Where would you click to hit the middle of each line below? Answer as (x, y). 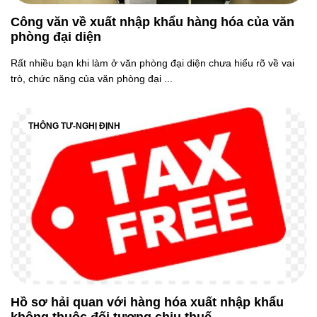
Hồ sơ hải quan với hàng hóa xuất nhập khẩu (147, 302)
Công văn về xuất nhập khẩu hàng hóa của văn (152, 22)
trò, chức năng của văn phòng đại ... (92, 79)
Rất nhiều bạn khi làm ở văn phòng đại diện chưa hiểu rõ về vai (152, 63)
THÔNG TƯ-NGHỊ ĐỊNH (74, 126)
